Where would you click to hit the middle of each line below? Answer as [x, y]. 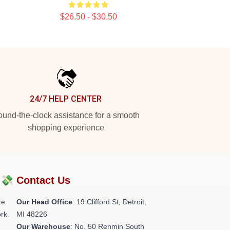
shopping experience [66, 128]
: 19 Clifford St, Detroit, [109, 202]
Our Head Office [44, 202]
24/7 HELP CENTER [66, 99]
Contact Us [43, 180]
